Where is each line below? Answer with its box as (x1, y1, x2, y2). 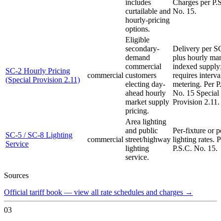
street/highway (125, 135, 171, 144)
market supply (125, 97, 169, 106)
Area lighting (125, 117, 166, 126)
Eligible (125, 35, 149, 44)
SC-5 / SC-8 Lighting (5, 130, 73, 139)
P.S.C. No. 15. (173, 144, 218, 152)
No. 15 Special (173, 88, 219, 97)
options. (125, 24, 150, 33)
